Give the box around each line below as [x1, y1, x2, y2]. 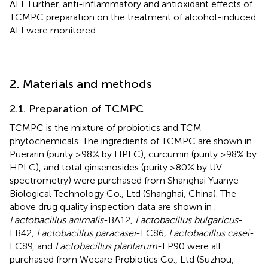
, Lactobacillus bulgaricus [130, 214, 238, 226]
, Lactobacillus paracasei [32, 227, 136, 239]
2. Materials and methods [10, 76, 152, 91]
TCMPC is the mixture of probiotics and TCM [10, 121, 202, 133]
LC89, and [10, 240, 55, 252]
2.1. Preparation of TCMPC [10, 102, 144, 115]
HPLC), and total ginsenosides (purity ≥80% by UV [10, 161, 222, 173]
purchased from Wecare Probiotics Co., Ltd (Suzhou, [10, 253, 234, 265]
